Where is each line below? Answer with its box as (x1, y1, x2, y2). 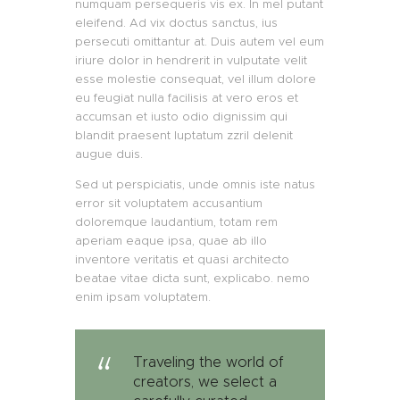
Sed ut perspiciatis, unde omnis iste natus (75, 176, 315, 192)
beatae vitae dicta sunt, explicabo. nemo (75, 270, 310, 286)
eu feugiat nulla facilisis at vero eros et (75, 89, 298, 105)
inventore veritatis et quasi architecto (75, 251, 289, 267)
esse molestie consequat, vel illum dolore (75, 71, 316, 87)
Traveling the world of (133, 353, 284, 371)
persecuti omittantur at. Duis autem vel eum (75, 33, 324, 49)
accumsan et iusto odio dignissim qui (75, 108, 287, 124)
